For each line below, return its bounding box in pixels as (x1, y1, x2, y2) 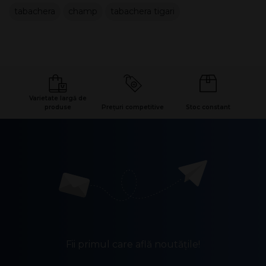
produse (44, 103, 71, 111)
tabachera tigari (110, 6, 175, 17)
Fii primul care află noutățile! (66, 239, 200, 250)
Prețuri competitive (102, 103, 164, 111)
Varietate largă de (28, 94, 87, 102)
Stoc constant (186, 103, 231, 111)
